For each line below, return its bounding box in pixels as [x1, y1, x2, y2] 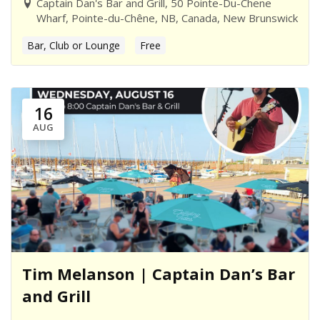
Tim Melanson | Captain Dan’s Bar [22, 262, 295, 284]
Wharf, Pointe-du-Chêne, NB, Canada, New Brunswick [36, 10, 298, 25]
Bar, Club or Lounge [27, 38, 120, 52]
